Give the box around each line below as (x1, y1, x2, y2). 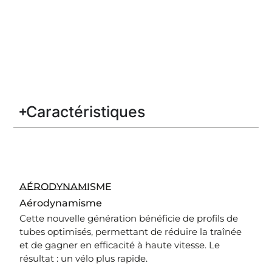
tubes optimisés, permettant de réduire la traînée (19, 226, 242, 238)
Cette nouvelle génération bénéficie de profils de (19, 212, 239, 225)
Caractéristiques (26, 103, 146, 121)
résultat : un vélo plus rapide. (19, 253, 148, 265)
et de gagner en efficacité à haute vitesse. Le (19, 239, 220, 251)
